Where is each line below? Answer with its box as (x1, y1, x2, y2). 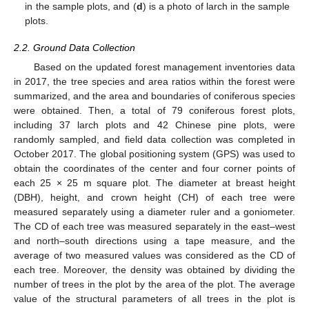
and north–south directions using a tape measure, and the (14, 235, 295, 246)
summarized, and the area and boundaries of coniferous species (14, 90, 295, 101)
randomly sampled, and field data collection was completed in (14, 133, 295, 145)
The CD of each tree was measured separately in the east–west (14, 220, 295, 232)
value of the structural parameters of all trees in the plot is (14, 292, 295, 304)
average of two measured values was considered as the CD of (14, 249, 295, 261)
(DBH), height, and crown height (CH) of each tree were (14, 191, 295, 203)
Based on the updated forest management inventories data (33, 61, 295, 72)
